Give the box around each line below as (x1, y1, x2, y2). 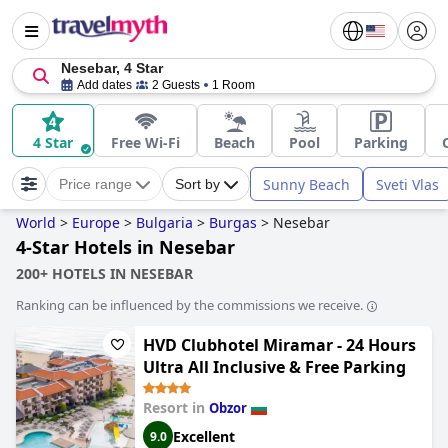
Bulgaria (136, 213, 193, 232)
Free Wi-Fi (111, 133, 180, 152)
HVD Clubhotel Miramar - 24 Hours (143, 334, 416, 356)
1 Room (212, 78, 255, 92)
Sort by (175, 176, 220, 192)
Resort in (143, 398, 209, 417)
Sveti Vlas (376, 174, 439, 194)
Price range (59, 176, 132, 192)
